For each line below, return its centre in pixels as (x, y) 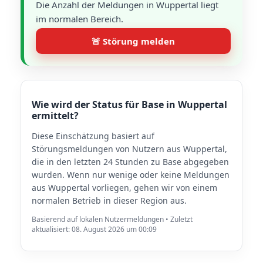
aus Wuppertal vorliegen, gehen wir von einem (124, 188)
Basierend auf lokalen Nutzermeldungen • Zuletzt (112, 219)
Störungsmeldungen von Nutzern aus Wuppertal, (129, 149)
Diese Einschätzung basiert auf (93, 136)
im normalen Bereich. (80, 19)
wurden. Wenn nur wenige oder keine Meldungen (131, 175)
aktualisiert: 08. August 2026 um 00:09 (94, 229)
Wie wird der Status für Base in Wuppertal (129, 104)
